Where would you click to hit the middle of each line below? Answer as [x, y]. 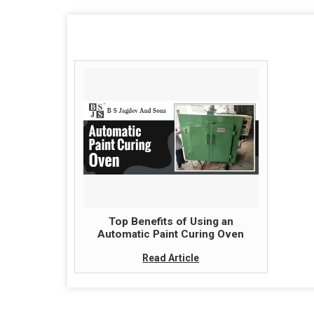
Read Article [171, 258]
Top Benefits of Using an [171, 221]
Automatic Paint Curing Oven [171, 234]
